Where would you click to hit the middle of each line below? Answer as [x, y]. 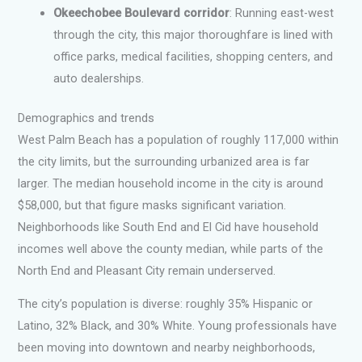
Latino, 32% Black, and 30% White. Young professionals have [178, 326]
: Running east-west [282, 13]
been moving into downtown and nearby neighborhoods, [167, 348]
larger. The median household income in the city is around [171, 183]
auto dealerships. [99, 79]
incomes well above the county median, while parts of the [171, 248]
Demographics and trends [86, 118]
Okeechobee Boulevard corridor [142, 13]
